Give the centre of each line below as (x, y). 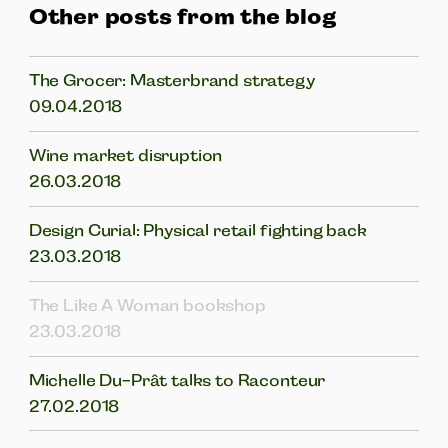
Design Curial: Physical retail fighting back (197, 230)
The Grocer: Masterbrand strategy (171, 81)
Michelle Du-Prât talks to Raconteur (177, 380)
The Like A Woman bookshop (147, 305)
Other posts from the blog (182, 16)
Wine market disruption (125, 155)
